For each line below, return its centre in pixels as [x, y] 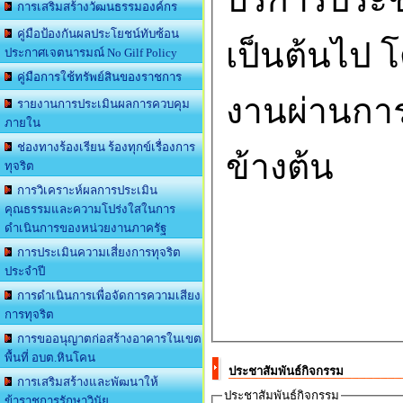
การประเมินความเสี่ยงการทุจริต [96, 252]
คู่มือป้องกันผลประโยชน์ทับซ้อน [95, 34]
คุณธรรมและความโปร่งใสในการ [90, 209]
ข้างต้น [280, 166]
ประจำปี [25, 271]
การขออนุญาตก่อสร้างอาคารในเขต [107, 339]
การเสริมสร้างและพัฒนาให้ [85, 382]
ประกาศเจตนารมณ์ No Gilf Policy [91, 53]
